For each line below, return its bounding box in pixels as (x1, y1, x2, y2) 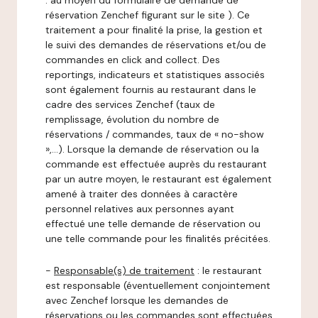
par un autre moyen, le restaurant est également (45, 172, 272, 185)
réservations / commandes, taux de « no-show (45, 128, 264, 141)
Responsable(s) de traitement (54, 264, 194, 277)
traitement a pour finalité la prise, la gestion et (45, 23, 263, 36)
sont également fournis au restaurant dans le (45, 83, 256, 96)
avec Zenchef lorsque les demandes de (45, 294, 229, 307)
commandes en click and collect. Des (45, 53, 220, 66)
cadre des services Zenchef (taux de (45, 98, 215, 111)
